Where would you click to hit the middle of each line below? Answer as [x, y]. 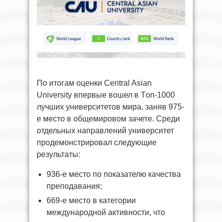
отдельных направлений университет [105, 130]
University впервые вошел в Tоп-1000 [106, 95]
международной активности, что [106, 212]
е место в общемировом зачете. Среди [108, 118]
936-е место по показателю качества [114, 174]
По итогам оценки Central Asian [94, 83]
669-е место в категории [91, 200]
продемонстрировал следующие [97, 142]
